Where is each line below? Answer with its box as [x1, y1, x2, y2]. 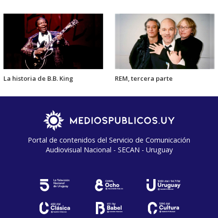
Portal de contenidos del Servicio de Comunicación [28, 135, 190, 145]
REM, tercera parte [115, 74, 173, 83]
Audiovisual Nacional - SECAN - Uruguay [45, 145, 173, 155]
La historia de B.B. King [3, 74, 73, 83]
